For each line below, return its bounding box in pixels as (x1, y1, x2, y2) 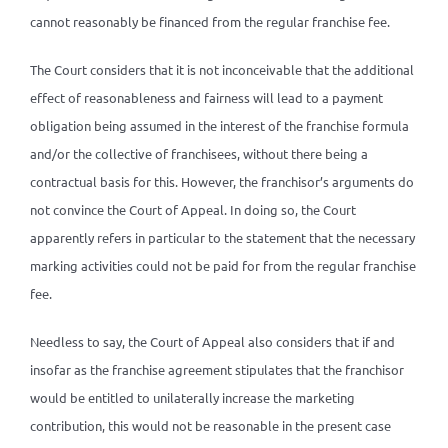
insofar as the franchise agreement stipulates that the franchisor (29, 361, 404, 378)
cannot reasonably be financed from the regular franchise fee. (29, 13, 390, 30)
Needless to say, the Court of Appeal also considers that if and (29, 333, 395, 350)
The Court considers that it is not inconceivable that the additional (29, 61, 414, 78)
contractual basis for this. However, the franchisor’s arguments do (29, 173, 414, 190)
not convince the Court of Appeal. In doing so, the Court (29, 201, 356, 218)
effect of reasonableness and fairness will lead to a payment (29, 89, 383, 106)
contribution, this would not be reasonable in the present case (29, 417, 391, 434)
